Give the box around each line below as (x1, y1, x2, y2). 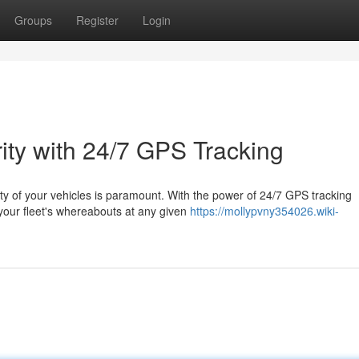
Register (76, 12, 119, 28)
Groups (14, 12, 52, 28)
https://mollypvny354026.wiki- (190, 203, 339, 219)
